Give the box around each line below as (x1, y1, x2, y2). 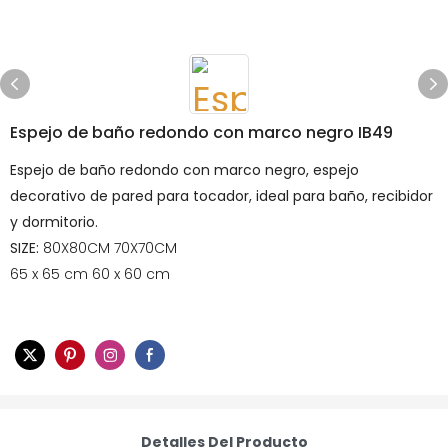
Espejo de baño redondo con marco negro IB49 (10, 121, 393, 144)
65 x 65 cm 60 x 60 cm (10, 264, 170, 284)
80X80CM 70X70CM (43, 238, 177, 258)
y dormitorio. (10, 212, 98, 232)
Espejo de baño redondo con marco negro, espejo (10, 160, 359, 180)
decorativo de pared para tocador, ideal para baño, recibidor (10, 186, 433, 206)
